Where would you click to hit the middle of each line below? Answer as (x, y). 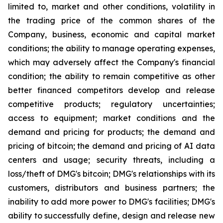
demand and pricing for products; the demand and (111, 132)
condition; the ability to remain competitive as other (111, 76)
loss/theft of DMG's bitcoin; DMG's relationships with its (111, 174)
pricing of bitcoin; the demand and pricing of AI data (111, 146)
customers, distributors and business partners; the (111, 188)
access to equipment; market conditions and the (111, 118)
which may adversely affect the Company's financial (111, 62)
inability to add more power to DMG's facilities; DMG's (111, 202)
